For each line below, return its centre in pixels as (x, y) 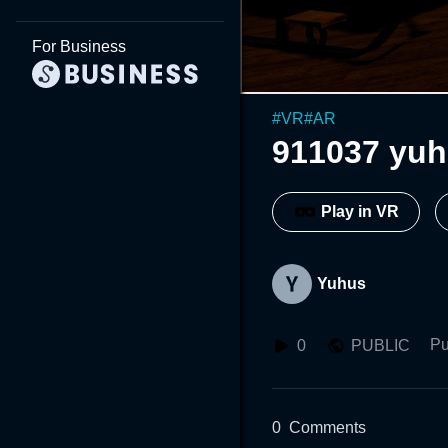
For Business (79, 46)
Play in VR (360, 212)
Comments (327, 427)
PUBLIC (380, 345)
